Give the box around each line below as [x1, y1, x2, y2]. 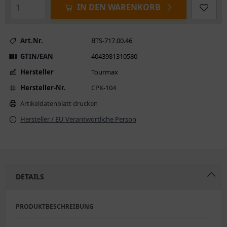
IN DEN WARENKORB [77, 2, 161, 13]
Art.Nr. [20, 36, 43, 45]
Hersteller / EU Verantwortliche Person [20, 115, 136, 124]
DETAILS [16, 172, 44, 181]
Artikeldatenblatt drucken [20, 99, 98, 108]
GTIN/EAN [20, 52, 53, 61]
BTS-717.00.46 [91, 36, 132, 45]
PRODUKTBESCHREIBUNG [16, 202, 94, 211]
